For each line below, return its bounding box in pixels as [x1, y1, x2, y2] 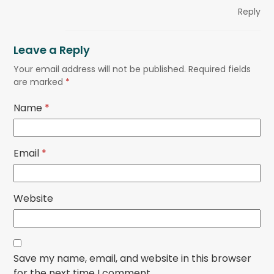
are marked [13, 75, 66, 88]
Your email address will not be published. [13, 62, 187, 75]
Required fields [188, 62, 251, 75]
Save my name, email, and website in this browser [13, 251, 252, 265]
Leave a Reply [13, 42, 91, 57]
